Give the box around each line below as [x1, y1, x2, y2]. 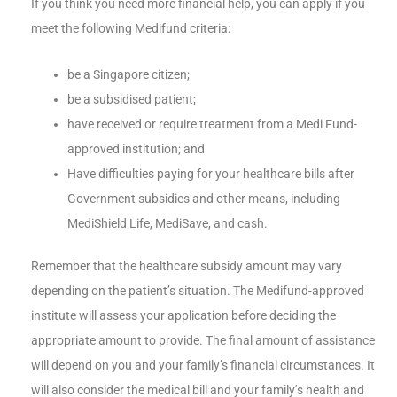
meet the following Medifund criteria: [31, 20, 230, 35]
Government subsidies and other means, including [67, 191, 341, 206]
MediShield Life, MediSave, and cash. [67, 215, 269, 230]
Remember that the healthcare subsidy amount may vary [31, 259, 342, 274]
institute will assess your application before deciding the [31, 308, 336, 323]
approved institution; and [67, 141, 206, 156]
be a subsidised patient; [67, 91, 197, 106]
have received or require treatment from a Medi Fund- [67, 116, 358, 131]
